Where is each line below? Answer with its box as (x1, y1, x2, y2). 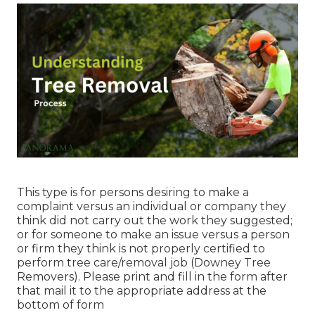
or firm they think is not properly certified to (17, 241, 265, 255)
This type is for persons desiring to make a (17, 185, 249, 199)
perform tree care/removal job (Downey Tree (17, 255, 271, 269)
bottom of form (17, 297, 104, 311)
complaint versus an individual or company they (17, 199, 286, 213)
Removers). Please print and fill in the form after (17, 269, 288, 283)
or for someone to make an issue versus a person (17, 227, 290, 241)
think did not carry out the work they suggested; (17, 213, 292, 227)
